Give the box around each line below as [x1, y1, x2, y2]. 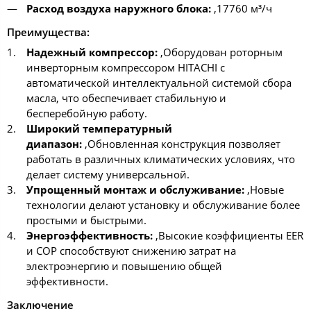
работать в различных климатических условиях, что [26, 151, 295, 166]
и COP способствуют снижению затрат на [26, 243, 236, 258]
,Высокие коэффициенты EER [152, 228, 303, 242]
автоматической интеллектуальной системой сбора [26, 75, 292, 90]
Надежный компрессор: [26, 44, 158, 59]
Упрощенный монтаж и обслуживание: [26, 182, 244, 196]
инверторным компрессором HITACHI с [26, 60, 225, 74]
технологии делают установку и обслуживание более [26, 197, 300, 212]
